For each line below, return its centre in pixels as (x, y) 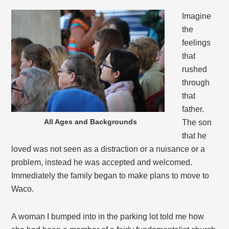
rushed (195, 70)
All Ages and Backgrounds (91, 122)
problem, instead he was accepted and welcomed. (102, 163)
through (196, 83)
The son (197, 123)
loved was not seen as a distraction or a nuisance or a (108, 149)
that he (194, 136)
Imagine (197, 16)
